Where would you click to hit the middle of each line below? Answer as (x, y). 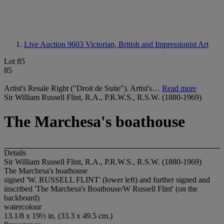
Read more (179, 88)
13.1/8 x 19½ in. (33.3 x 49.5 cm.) (58, 215)
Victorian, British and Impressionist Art (147, 44)
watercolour (23, 206)
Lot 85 (14, 61)
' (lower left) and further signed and (154, 179)
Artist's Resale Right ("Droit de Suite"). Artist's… (83, 88)
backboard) (22, 197)
